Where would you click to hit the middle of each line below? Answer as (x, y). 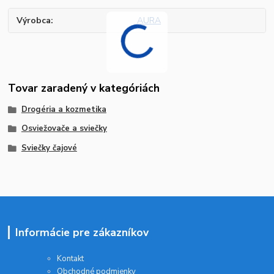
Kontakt (71, 258)
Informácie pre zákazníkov (82, 232)
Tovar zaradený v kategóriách (84, 88)
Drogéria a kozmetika (64, 109)
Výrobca (34, 21)
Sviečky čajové (49, 148)
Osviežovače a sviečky (64, 129)
